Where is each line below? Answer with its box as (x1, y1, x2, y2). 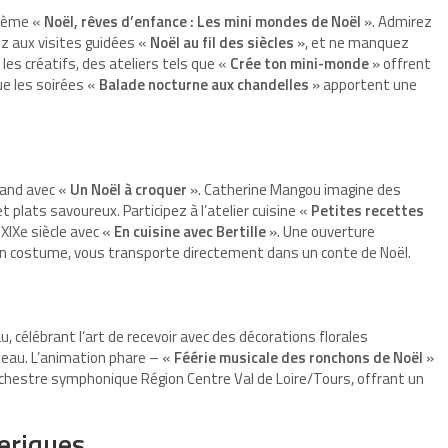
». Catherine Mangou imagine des (187, 178, 401, 202)
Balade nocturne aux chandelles (99, 73, 309, 97)
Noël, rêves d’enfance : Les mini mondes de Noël (44, 10, 361, 34)
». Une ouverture (266, 220, 375, 244)
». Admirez (361, 10, 432, 34)
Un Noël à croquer (70, 178, 187, 202)
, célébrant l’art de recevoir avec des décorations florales (9, 325, 368, 349)
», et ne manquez (294, 31, 409, 55)
